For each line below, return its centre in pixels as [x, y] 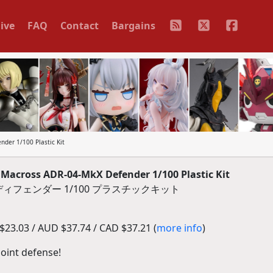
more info [179, 228]
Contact [79, 25]
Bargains [133, 25]
